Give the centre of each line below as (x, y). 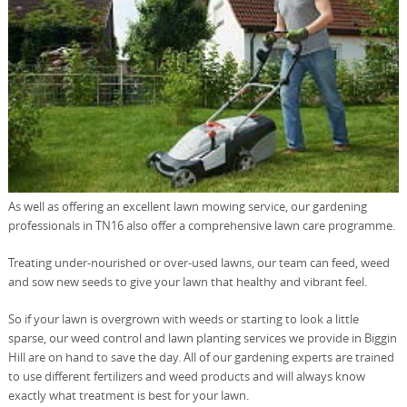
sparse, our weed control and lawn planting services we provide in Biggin (202, 338)
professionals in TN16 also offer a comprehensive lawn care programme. (201, 225)
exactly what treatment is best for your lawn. (128, 395)
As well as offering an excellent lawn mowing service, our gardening (187, 206)
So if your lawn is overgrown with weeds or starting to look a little (183, 318)
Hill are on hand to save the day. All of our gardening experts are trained (201, 357)
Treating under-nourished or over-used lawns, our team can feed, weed (199, 262)
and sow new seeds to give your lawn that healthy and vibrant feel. (187, 281)
